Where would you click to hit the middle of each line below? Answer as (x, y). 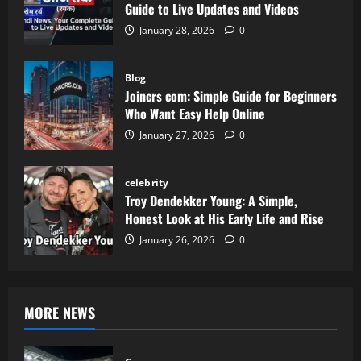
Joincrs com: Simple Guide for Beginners (231, 95)
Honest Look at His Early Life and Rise (224, 218)
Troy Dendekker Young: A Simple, (211, 200)
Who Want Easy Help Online (195, 113)
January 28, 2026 (177, 30)
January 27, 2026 (177, 135)
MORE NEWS (60, 312)
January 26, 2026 (177, 239)
